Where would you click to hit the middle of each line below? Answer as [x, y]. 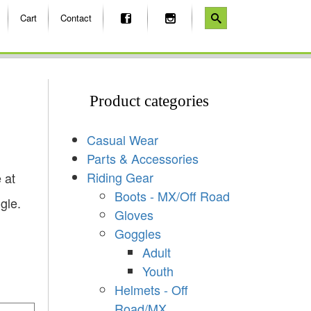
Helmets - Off [151, 289]
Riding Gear [120, 177]
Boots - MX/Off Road [172, 195]
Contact [76, 18]
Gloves [134, 214]
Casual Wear [122, 139]
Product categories [150, 101]
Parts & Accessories [142, 158]
